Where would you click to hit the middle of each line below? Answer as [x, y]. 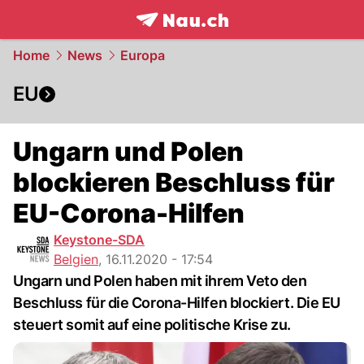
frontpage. [172, 37]
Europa [143, 55]
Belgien [76, 259]
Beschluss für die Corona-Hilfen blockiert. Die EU [177, 303]
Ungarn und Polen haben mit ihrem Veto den [160, 281]
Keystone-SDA [99, 240]
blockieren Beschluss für [174, 182]
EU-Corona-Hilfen [129, 213]
